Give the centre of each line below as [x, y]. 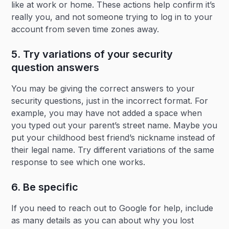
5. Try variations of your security [92, 54]
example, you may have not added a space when [107, 113]
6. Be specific [45, 187]
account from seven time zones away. [87, 29]
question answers [55, 67]
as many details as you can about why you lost [103, 220]
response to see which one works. [81, 162]
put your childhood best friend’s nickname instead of [113, 138]
